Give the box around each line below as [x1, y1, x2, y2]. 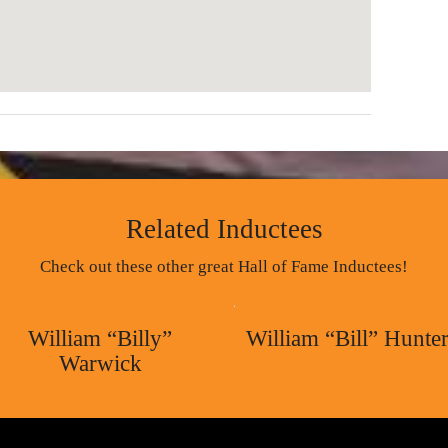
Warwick [58, 350, 142, 376]
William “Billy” [28, 325, 173, 351]
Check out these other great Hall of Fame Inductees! [40, 256, 408, 276]
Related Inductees [125, 213, 323, 244]
